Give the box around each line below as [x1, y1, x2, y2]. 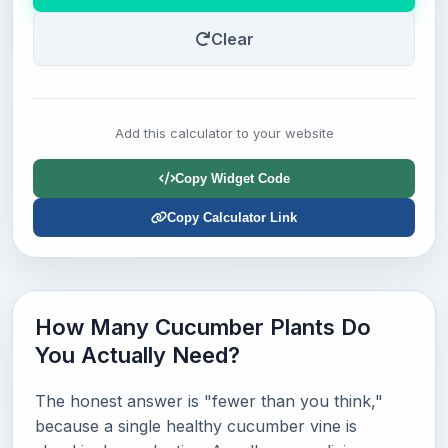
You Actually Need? [35, 342, 240, 368]
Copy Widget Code [174, 171, 290, 186]
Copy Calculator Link [167, 210, 297, 225]
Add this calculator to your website [114, 125, 334, 141]
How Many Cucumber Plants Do [35, 314, 371, 340]
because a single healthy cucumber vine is [35, 416, 357, 436]
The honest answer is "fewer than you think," [35, 391, 383, 411]
